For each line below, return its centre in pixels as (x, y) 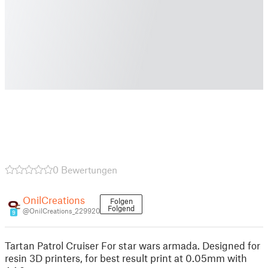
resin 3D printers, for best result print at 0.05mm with (126, 258)
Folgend (121, 208)
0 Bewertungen (85, 170)
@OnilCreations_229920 (61, 211)
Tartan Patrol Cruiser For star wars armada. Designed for (133, 245)
